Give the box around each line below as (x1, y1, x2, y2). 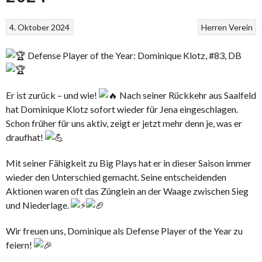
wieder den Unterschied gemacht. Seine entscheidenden (6, 171, 226, 182)
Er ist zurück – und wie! (6, 89, 99, 101)
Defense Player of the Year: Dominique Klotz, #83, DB (26, 49, 242, 61)
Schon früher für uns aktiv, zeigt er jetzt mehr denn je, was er (6, 117, 242, 129)
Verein (228, 22, 253, 32)
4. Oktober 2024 (9, 22, 70, 32)
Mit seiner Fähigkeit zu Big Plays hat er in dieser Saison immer (6, 157, 251, 168)
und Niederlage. (6, 199, 71, 211)
